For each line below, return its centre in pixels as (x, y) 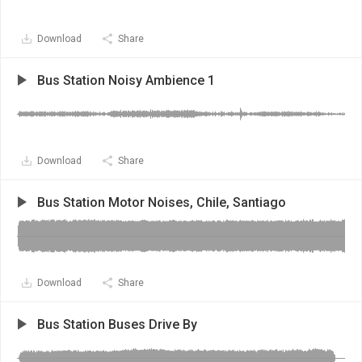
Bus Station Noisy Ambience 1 (126, 80)
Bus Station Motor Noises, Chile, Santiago (162, 202)
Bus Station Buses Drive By (117, 324)
